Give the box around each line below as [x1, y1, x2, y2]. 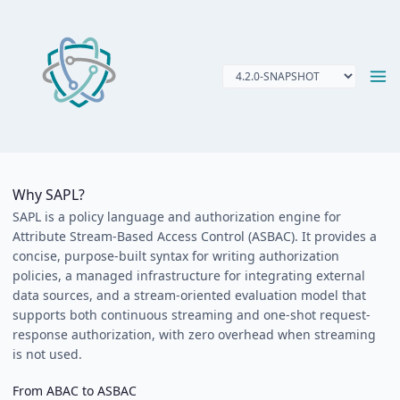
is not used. [12, 345, 82, 362]
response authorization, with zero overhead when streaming [12, 325, 376, 343]
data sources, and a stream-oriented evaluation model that [12, 286, 366, 304]
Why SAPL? [12, 184, 85, 204]
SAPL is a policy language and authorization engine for [12, 207, 341, 225]
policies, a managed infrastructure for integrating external [12, 266, 365, 284]
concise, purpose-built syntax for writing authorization [12, 246, 339, 264]
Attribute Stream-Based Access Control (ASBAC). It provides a [12, 227, 377, 245]
